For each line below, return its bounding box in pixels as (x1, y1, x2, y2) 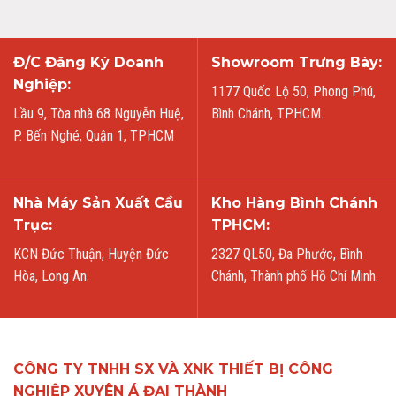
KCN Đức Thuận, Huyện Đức (13, 245, 169, 263)
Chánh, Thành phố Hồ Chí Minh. (211, 267, 378, 285)
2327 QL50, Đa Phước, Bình (211, 245, 362, 263)
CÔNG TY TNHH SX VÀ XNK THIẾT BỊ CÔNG (13, 361, 333, 378)
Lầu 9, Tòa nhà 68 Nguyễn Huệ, (13, 104, 184, 122)
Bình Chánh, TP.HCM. (211, 104, 324, 122)
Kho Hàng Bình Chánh (211, 194, 377, 211)
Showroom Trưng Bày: (211, 53, 382, 71)
